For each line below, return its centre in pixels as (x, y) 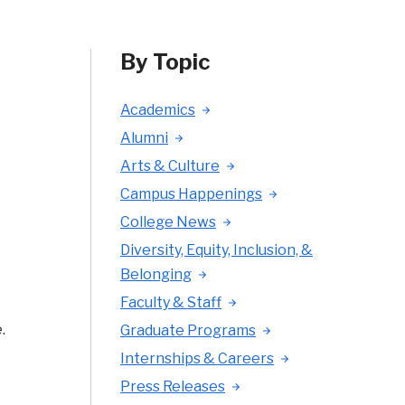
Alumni (144, 138)
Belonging (156, 274)
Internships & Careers (197, 358)
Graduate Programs (188, 330)
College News (168, 222)
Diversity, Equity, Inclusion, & (217, 250)
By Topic (165, 62)
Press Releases (173, 386)
